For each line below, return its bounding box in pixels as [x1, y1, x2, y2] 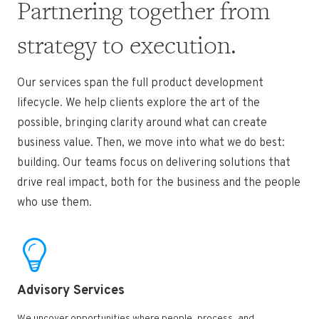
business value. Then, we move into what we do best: [17, 136, 285, 151]
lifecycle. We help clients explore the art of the [17, 96, 260, 111]
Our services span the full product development [17, 76, 263, 91]
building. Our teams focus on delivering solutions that [17, 156, 291, 171]
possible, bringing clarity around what [17, 116, 212, 131]
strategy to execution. [17, 28, 236, 61]
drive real [17, 176, 68, 191]
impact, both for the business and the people [68, 176, 300, 191]
